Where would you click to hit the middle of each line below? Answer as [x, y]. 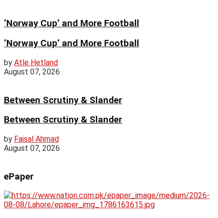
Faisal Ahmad [36, 139]
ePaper [19, 176]
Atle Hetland [36, 62]
